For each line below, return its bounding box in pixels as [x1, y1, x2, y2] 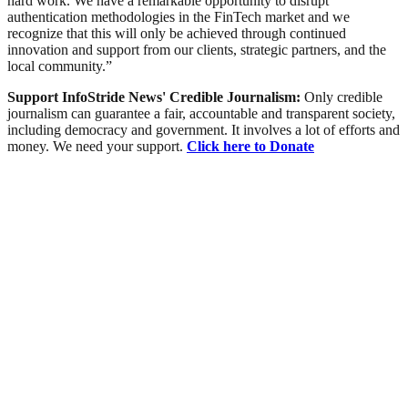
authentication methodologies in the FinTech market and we [7, 8, 350, 25]
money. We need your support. [7, 138, 187, 154]
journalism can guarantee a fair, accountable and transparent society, [7, 105, 395, 121]
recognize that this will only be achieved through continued [7, 25, 346, 41]
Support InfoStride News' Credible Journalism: [7, 88, 304, 105]
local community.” [7, 57, 112, 74]
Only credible [304, 88, 382, 105]
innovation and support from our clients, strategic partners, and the [7, 41, 386, 57]
